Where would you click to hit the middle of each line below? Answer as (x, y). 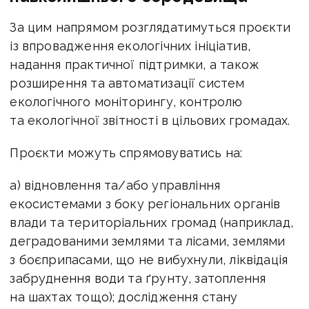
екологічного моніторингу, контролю (126, 102)
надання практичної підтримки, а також (135, 65)
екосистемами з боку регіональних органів (145, 204)
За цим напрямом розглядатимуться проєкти (150, 28)
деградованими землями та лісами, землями (148, 241)
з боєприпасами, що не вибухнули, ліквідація (149, 260)
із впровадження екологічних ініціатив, (130, 46)
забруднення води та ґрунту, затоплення (138, 279)
